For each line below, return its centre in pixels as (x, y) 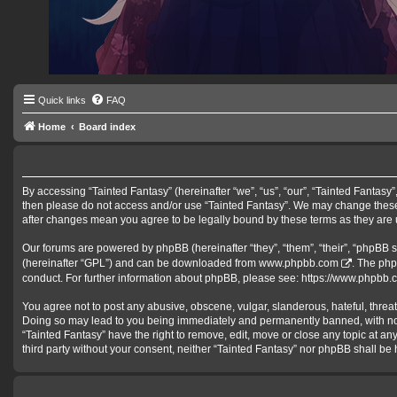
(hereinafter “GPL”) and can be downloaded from (140, 263)
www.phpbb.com (299, 263)
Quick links (62, 100)
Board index (107, 127)
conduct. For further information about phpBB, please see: (162, 278)
